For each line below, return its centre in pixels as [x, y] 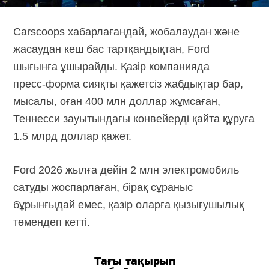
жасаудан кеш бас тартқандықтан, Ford [112, 49]
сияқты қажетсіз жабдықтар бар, [162, 84]
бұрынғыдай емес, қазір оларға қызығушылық [129, 204]
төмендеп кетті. [52, 222]
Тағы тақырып [134, 261]
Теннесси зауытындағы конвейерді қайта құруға [134, 119]
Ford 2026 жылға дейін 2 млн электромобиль [126, 170]
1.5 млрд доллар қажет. [73, 136]
